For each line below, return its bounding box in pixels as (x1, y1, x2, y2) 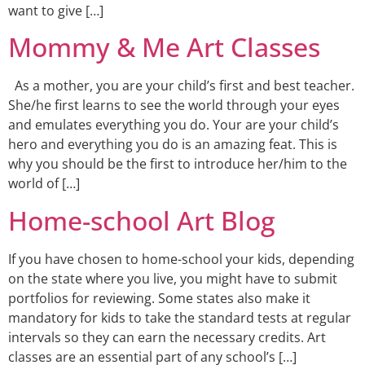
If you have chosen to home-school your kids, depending (8, 249, 354, 268)
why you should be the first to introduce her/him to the (8, 155, 347, 174)
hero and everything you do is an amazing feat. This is (8, 135, 337, 154)
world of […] (8, 174, 80, 193)
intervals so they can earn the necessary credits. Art (8, 328, 326, 346)
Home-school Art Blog (8, 202, 275, 238)
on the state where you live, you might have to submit (8, 269, 337, 288)
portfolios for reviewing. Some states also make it (8, 288, 310, 307)
